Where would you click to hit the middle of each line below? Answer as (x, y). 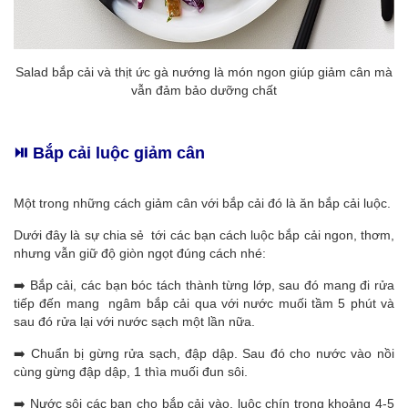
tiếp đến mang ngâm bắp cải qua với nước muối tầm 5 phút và (204, 303)
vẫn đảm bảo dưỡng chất (204, 90)
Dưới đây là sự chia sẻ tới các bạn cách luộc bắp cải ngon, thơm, (204, 235)
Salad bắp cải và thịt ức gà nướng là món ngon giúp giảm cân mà (204, 72)
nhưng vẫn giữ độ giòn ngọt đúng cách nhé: (140, 253)
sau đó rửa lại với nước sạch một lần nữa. (134, 321)
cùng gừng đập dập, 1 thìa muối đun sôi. (131, 372)
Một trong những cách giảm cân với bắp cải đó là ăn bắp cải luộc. (202, 203)
